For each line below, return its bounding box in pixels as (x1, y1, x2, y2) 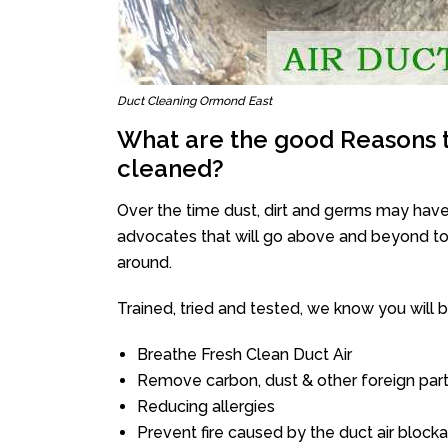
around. (117, 253, 172, 272)
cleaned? (117, 154, 224, 183)
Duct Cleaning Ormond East (117, 94, 272, 108)
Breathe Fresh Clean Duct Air (137, 345, 352, 364)
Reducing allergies (137, 397, 275, 416)
